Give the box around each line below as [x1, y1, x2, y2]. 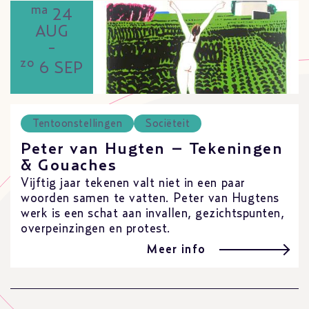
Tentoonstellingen [32, 118, 123, 130]
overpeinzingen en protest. [21, 223, 172, 236]
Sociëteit [146, 118, 190, 130]
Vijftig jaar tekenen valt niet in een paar [21, 177, 246, 190]
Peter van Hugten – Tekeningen [21, 140, 283, 157]
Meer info [147, 243, 206, 257]
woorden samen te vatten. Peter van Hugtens [21, 192, 279, 206]
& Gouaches [21, 157, 117, 174]
